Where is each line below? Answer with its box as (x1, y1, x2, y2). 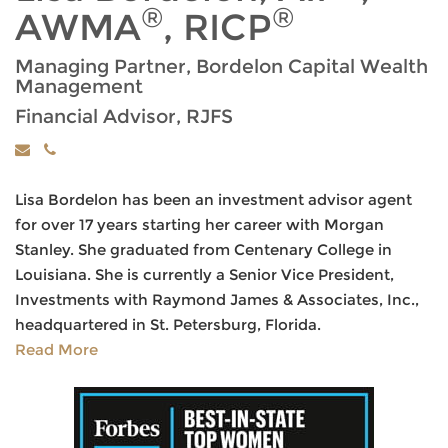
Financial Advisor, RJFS (15, 105, 233, 128)
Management (15, 75, 143, 98)
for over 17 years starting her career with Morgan (15, 215, 384, 234)
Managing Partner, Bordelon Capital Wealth (15, 55, 428, 78)
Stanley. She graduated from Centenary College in (15, 240, 392, 259)
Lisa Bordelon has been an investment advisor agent (15, 190, 412, 209)
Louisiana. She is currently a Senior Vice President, (15, 265, 394, 284)
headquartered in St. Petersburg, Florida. (15, 315, 321, 334)
